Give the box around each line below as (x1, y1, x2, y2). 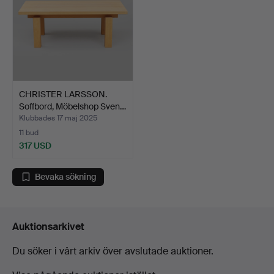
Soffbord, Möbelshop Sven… (19, 100, 126, 112)
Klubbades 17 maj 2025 (19, 113, 97, 123)
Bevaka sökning (35, 171, 97, 183)
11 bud (19, 127, 39, 138)
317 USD (19, 139, 51, 151)
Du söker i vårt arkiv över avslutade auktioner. (12, 244, 213, 257)
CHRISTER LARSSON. (19, 88, 107, 100)
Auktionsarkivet (12, 220, 84, 233)
